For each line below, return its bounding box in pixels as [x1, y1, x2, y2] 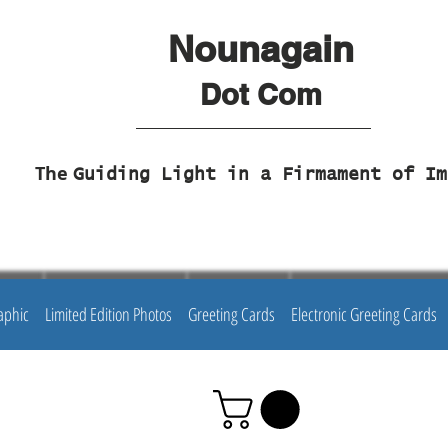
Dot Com [199, 77, 322, 112]
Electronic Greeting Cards [291, 302, 437, 326]
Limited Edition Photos [45, 302, 172, 326]
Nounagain [167, 27, 354, 70]
